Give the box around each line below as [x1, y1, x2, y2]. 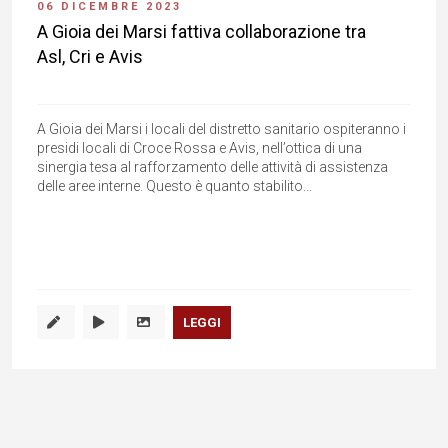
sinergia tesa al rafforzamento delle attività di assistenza [37, 159, 388, 176]
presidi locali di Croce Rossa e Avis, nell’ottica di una [37, 140, 362, 157]
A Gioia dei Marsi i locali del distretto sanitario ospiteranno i [37, 121, 406, 138]
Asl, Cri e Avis [37, 46, 143, 68]
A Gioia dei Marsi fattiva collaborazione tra [37, 21, 366, 43]
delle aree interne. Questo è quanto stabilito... [37, 178, 312, 195]
